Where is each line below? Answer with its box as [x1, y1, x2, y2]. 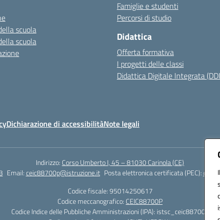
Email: [6, 167, 26, 178]
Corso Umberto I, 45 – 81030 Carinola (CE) [62, 157, 184, 167]
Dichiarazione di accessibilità [6, 118, 104, 130]
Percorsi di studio [117, 12, 171, 24]
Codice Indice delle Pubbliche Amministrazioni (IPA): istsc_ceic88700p [11, 206, 209, 217]
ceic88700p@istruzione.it [26, 167, 100, 178]
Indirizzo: [36, 157, 62, 167]
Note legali [104, 118, 139, 130]
